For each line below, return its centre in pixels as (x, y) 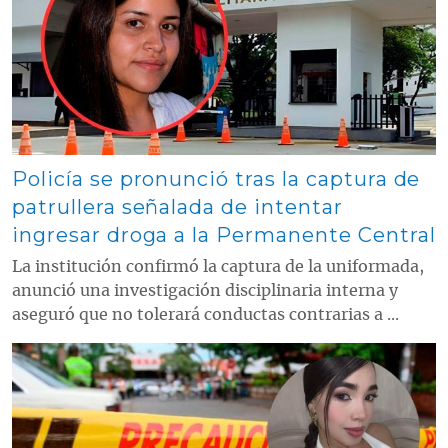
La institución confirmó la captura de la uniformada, (218, 267)
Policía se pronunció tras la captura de (216, 179)
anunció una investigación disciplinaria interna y (205, 291)
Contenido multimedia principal (110, 350)
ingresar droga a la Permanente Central (224, 235)
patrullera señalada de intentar (177, 207)
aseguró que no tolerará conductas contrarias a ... (205, 315)
